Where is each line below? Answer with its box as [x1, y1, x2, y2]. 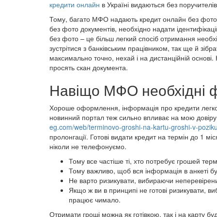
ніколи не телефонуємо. [49, 141, 126, 152]
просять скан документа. [49, 62, 128, 73]
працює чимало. [69, 195, 121, 205]
